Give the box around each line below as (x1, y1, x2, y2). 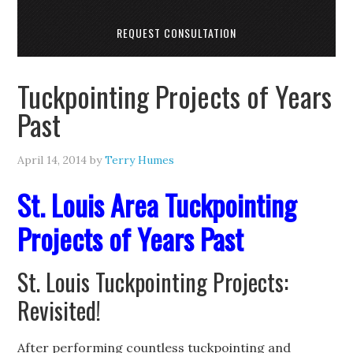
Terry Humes (105, 153, 175, 167)
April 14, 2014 (17, 153, 87, 167)
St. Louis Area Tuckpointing (17, 184, 297, 225)
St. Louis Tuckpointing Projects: (17, 264, 289, 299)
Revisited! (17, 292, 102, 328)
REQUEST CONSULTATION (117, 24, 236, 41)
